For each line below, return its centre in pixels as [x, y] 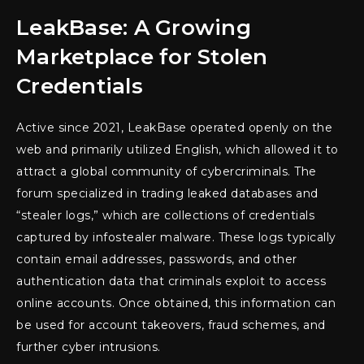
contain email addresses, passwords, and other [157, 259]
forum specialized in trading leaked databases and [167, 193]
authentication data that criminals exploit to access [171, 281]
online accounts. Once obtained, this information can [176, 303]
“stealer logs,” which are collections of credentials [165, 215]
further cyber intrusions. [89, 347]
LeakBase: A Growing [134, 27]
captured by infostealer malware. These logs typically [176, 237]
